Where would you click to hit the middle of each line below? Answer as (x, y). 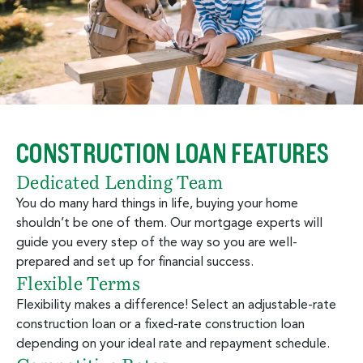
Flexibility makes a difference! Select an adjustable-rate (176, 306)
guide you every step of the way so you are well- (157, 243)
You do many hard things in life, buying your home (157, 205)
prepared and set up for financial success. (135, 263)
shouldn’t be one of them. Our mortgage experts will (169, 224)
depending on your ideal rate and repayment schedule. (173, 345)
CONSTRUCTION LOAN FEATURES (173, 154)
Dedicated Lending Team (120, 183)
